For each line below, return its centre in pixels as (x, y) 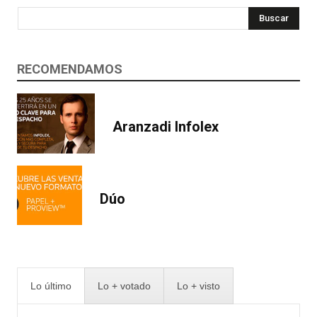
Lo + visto (198, 286)
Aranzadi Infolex (166, 127)
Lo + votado (124, 286)
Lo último (51, 286)
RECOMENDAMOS (70, 69)
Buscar (274, 18)
